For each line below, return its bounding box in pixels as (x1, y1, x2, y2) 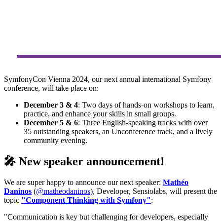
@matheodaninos (36, 186, 90, 195)
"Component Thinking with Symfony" (21, 195, 151, 204)
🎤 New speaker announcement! (4, 154, 164, 168)
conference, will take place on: (4, 83, 99, 92)
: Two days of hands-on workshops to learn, (78, 100, 215, 109)
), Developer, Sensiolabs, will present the (90, 186, 217, 195)
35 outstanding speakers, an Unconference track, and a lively (24, 127, 213, 136)
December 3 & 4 (24, 100, 78, 109)
